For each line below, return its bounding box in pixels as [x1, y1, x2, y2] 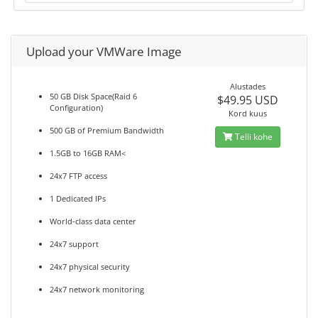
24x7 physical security [50, 261, 130, 272]
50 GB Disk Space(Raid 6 [50, 91, 137, 102]
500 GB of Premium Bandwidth [50, 125, 164, 136]
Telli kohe [232, 131, 273, 143]
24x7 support [50, 238, 99, 249]
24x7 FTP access [50, 170, 107, 181]
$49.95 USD [216, 92, 278, 108]
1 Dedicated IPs [50, 193, 106, 204]
